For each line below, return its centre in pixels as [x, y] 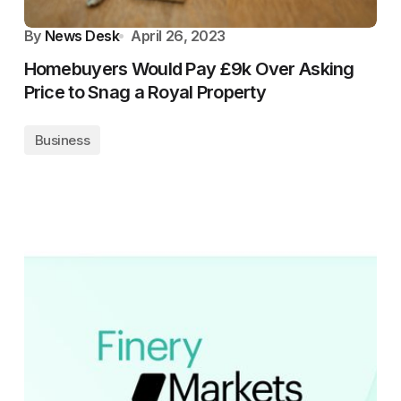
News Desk [82, 36]
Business [62, 140]
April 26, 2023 [178, 36]
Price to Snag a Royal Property [145, 92]
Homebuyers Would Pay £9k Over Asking [189, 69]
